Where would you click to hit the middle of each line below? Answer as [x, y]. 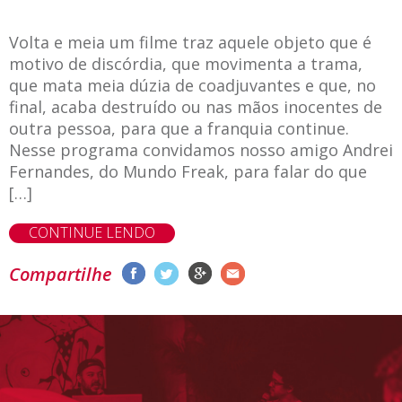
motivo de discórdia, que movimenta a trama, [186, 63]
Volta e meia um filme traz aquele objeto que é [190, 42]
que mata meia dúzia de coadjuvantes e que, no [192, 85]
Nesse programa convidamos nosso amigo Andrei [201, 149]
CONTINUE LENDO [92, 232]
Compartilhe [61, 274]
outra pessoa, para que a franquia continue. [179, 128]
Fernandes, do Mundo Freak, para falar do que [188, 171]
